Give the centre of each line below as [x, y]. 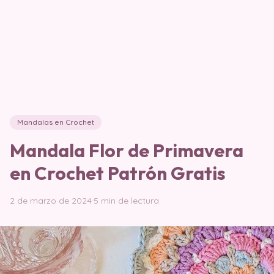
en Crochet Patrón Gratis [118, 173]
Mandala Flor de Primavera [127, 150]
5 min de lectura [126, 201]
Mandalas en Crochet [56, 122]
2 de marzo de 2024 [51, 201]
